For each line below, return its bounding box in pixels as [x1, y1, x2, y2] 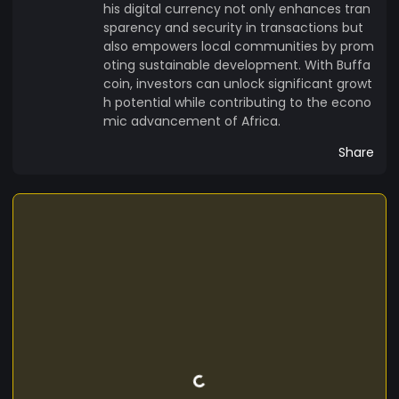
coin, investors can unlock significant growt [103, 74, 372, 93]
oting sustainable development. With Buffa [103, 55, 370, 74]
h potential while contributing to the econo [103, 93, 371, 111]
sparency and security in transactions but [103, 18, 363, 37]
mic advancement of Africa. [103, 111, 281, 130]
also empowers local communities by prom [103, 37, 374, 55]
